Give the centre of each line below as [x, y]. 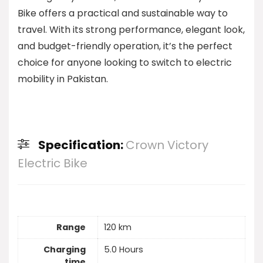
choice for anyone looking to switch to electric [125, 63]
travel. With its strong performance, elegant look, [131, 30]
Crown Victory [167, 145]
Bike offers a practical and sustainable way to [123, 14]
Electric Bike [53, 163]
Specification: [82, 145]
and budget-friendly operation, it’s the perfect [125, 46]
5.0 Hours [124, 250]
